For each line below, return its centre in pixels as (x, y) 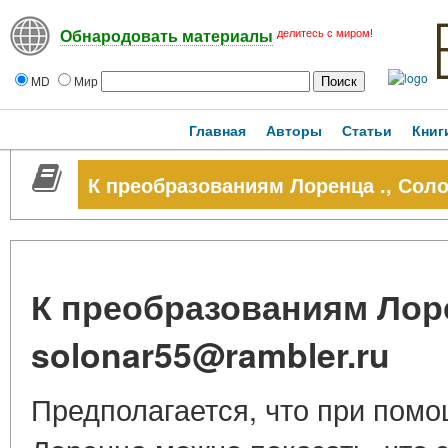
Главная (217, 130)
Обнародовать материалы (166, 37)
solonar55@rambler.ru (210, 354)
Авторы (294, 130)
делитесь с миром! (325, 33)
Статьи (367, 130)
